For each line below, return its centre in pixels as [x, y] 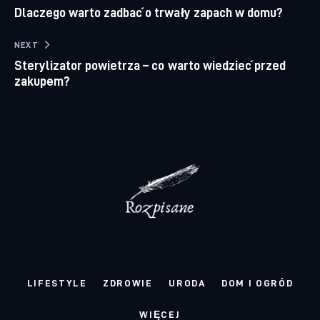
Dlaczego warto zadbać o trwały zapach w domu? [149, 13]
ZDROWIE [128, 283]
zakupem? [42, 81]
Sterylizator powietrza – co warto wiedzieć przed [150, 66]
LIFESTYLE [57, 283]
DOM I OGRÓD [257, 283]
